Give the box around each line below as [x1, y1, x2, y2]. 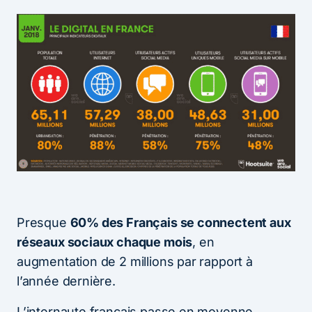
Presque [17, 214, 70, 230]
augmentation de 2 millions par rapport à [17, 253, 253, 269]
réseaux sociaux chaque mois [17, 234, 193, 249]
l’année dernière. [17, 273, 116, 288]
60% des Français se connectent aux [70, 214, 291, 230]
